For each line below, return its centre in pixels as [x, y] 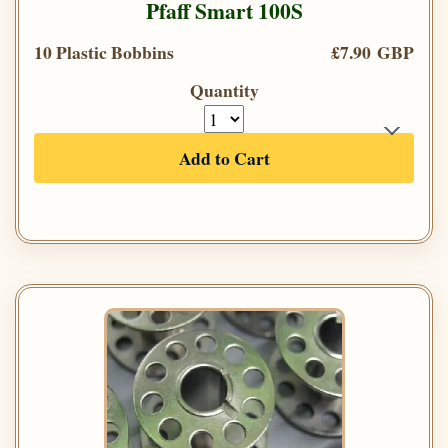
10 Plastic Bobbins [104, 51]
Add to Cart [224, 157]
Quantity [224, 89]
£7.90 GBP [372, 51]
